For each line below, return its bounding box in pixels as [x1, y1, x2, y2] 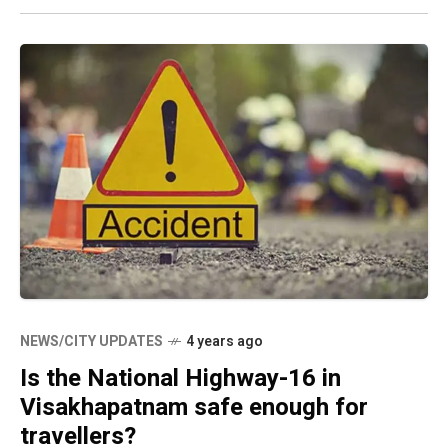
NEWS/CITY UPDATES [20, 331, 163, 353]
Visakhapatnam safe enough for [20, 390, 368, 426]
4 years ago [186, 331, 263, 353]
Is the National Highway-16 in [20, 361, 341, 397]
